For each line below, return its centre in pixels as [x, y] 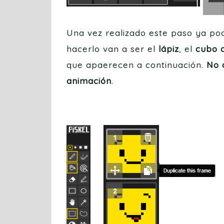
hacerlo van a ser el [111, 49]
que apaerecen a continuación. [136, 65]
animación [89, 81]
